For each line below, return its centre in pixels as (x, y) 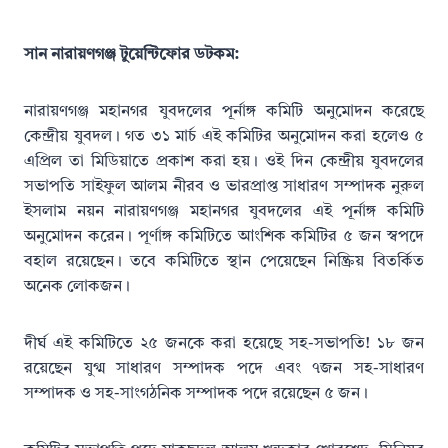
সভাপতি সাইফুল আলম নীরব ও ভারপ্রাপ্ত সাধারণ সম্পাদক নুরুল (224, 187)
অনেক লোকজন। (77, 287)
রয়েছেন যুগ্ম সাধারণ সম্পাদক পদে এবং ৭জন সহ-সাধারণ (224, 369)
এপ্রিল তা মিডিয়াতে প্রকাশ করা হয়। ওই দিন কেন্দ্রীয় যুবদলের (224, 162)
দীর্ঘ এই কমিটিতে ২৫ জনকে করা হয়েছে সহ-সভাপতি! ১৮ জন (224, 344)
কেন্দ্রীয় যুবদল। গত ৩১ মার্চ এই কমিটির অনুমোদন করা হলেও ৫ (224, 137)
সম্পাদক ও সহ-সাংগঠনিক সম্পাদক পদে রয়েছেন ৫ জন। (196, 394)
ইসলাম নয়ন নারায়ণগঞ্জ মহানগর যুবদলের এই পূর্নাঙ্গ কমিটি (224, 212)
